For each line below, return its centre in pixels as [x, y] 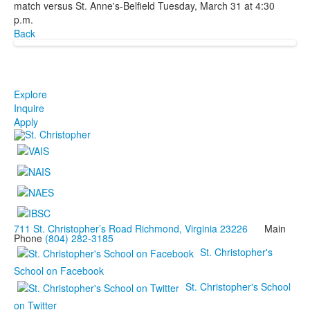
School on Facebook [59, 270]
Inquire [29, 108]
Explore [30, 94]
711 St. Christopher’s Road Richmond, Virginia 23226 [131, 228]
